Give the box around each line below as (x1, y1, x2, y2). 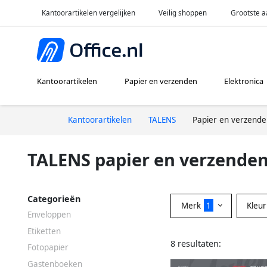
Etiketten (27, 225, 61, 237)
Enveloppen (27, 209, 71, 220)
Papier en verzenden (124, 76, 197, 87)
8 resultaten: (170, 237, 221, 249)
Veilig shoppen (159, 8, 207, 17)
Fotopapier (27, 242, 69, 253)
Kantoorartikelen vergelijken (41, 8, 135, 17)
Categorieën (27, 193, 80, 204)
